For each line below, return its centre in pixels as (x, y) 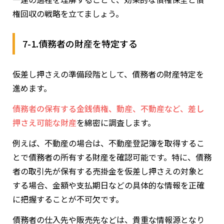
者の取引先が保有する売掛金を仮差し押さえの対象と (108, 171)
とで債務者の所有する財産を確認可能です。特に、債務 (112, 157)
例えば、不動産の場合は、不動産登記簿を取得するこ (108, 143)
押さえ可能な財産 (44, 123)
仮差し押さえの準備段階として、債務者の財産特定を (108, 74)
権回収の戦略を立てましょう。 (68, 14)
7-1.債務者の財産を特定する (80, 44)
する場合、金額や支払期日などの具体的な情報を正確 (108, 185)
